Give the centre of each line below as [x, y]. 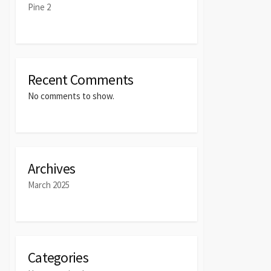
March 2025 [49, 185]
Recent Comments [81, 79]
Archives [52, 169]
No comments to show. [71, 96]
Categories [58, 258]
